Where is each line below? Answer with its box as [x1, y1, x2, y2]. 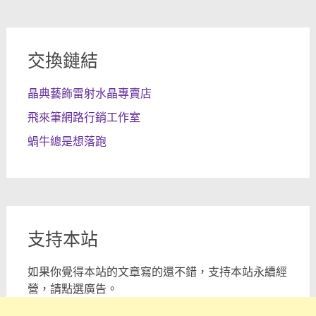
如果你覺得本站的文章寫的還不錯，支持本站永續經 [27, 265, 287, 279]
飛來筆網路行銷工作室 [27, 110, 140, 125]
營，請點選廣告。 [27, 281, 118, 296]
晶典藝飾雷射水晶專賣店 [27, 86, 152, 101]
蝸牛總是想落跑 [27, 134, 107, 149]
